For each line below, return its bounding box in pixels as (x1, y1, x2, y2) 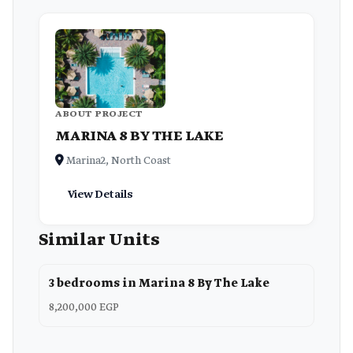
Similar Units (39, 229, 160, 251)
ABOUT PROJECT (55, 107, 143, 121)
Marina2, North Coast (64, 154, 171, 168)
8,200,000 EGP (49, 301, 119, 314)
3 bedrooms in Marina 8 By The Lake (49, 276, 269, 292)
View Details (68, 188, 133, 202)
